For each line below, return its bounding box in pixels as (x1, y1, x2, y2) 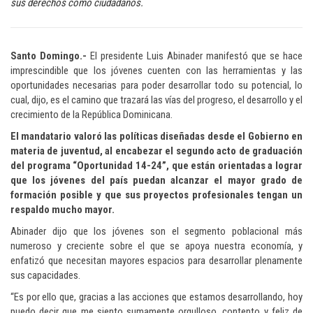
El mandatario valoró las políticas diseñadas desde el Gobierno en (10, 130, 303, 143)
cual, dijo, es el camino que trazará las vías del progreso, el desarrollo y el (10, 94, 303, 107)
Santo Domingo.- (10, 50, 87, 63)
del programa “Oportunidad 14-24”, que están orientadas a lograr (10, 159, 303, 173)
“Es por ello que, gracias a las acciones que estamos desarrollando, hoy (10, 291, 303, 304)
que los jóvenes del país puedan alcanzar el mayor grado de (10, 174, 303, 187)
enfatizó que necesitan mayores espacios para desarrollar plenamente (10, 254, 303, 268)
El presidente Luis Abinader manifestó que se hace (87, 50, 303, 63)
